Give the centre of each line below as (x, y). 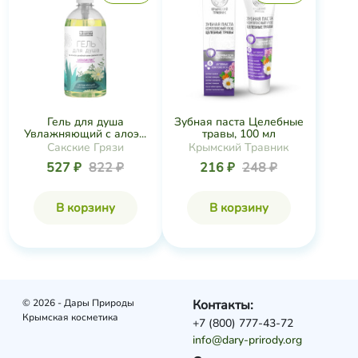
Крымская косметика (70, 317)
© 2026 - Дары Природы (78, 303)
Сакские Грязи (85, 147)
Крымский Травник (239, 147)
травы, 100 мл (239, 134)
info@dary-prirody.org (248, 340)
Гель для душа (85, 122)
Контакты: (223, 305)
